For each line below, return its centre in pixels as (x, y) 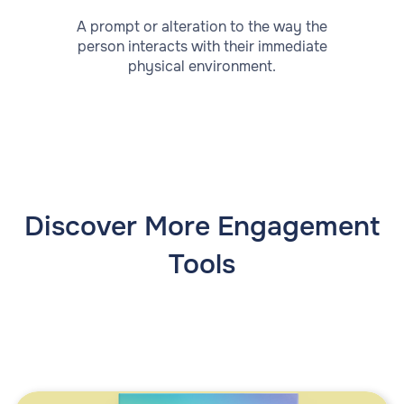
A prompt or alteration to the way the (202, 27)
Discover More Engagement (202, 227)
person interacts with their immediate (202, 47)
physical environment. (202, 67)
